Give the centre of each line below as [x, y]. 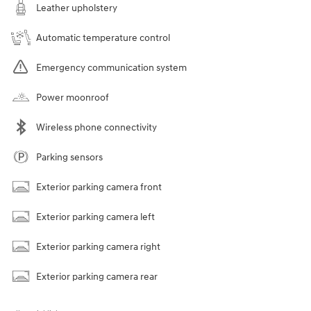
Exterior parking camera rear [97, 277]
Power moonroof [73, 98]
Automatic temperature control [103, 38]
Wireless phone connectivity [96, 128]
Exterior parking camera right [98, 247]
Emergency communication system [111, 68]
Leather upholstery [77, 8]
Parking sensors [69, 158]
